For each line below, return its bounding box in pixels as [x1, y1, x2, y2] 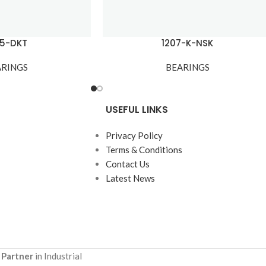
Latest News [105, 173, 155, 184]
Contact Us [105, 159, 150, 170]
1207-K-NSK [161, 37, 214, 50]
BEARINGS [165, 62, 210, 73]
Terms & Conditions [105, 144, 182, 156]
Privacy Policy [105, 130, 163, 141]
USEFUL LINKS [105, 103, 168, 117]
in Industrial [33, 251, 82, 262]
